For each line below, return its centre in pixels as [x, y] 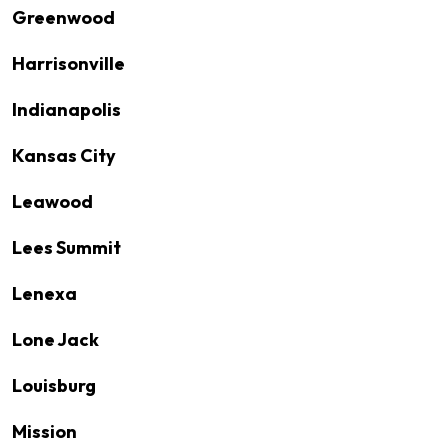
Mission [44, 431]
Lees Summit [66, 247]
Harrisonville [68, 63]
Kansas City [64, 155]
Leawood [52, 201]
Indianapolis [66, 109]
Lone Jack [55, 339]
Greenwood [63, 17]
